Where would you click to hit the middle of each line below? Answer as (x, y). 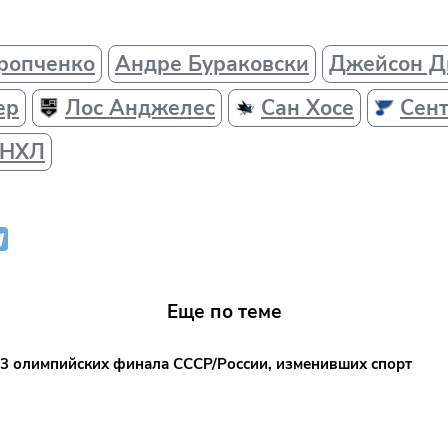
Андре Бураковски (212, 63)
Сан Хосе (307, 107)
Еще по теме (224, 311)
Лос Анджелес (140, 107)
